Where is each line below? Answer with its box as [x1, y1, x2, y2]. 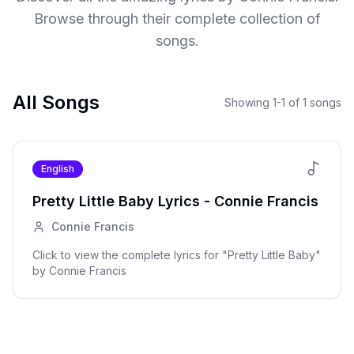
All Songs [13, 91, 100, 114]
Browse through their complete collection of [33, 10, 321, 27]
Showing [224, 96, 273, 109]
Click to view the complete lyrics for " [32, 248, 228, 262]
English [41, 163, 74, 175]
